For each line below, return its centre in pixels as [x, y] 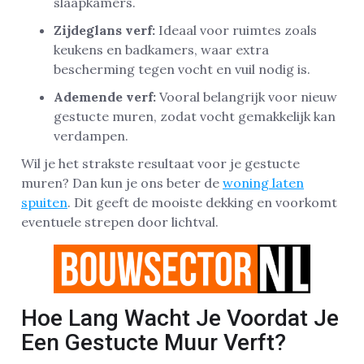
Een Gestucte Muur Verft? [154, 342]
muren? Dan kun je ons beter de [122, 182]
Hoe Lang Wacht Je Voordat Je [180, 318]
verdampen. [91, 135]
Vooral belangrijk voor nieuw [247, 96]
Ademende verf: [105, 96]
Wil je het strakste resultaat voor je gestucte [160, 163]
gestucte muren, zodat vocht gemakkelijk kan [195, 116]
